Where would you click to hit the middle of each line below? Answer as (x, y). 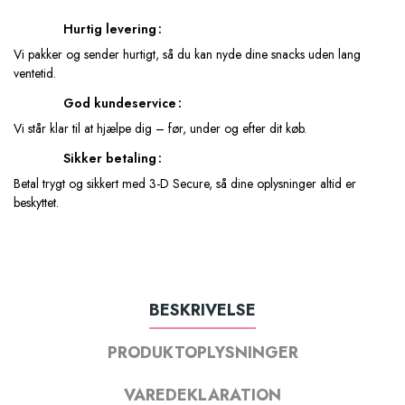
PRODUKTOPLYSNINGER (202, 353)
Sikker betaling (110, 159)
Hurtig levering (110, 29)
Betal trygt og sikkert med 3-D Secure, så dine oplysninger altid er (185, 184)
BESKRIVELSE (202, 311)
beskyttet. (36, 203)
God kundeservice (120, 104)
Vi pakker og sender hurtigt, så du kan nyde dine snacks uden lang (187, 55)
